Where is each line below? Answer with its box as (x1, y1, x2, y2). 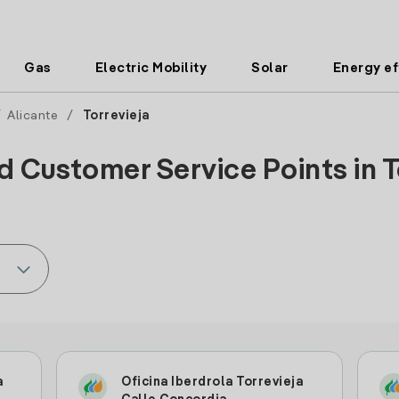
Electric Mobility (94, 61, 208, 75)
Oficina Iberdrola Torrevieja (121, 376, 304, 388)
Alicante (7, 110, 58, 122)
